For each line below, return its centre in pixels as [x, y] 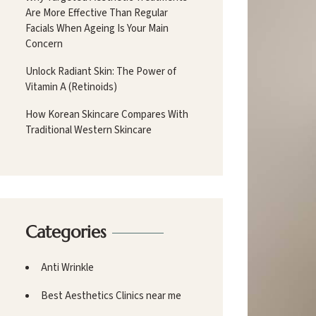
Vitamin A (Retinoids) [71, 87]
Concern [44, 44]
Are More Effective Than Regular [97, 13]
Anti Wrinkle [67, 267]
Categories [66, 232]
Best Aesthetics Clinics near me [111, 296]
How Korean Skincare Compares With [107, 114]
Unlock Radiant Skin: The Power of [101, 71]
